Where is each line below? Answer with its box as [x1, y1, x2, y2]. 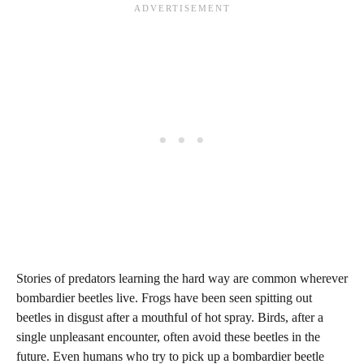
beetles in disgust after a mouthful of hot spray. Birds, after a [16, 310, 323, 325]
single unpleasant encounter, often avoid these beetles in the [16, 330, 320, 344]
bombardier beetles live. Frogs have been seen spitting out [16, 291, 312, 305]
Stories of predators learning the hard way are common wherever [16, 271, 348, 286]
